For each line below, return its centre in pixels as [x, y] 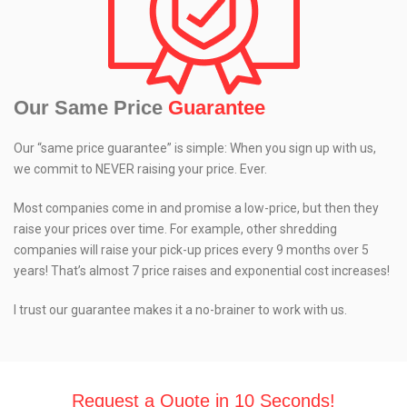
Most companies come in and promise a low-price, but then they [196, 208]
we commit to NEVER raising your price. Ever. [140, 169]
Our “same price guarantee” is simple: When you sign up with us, [195, 149]
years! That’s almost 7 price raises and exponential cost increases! [202, 271]
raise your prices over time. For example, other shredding [175, 229]
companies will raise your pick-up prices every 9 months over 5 [191, 250]
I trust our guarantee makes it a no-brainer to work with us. [180, 310]
